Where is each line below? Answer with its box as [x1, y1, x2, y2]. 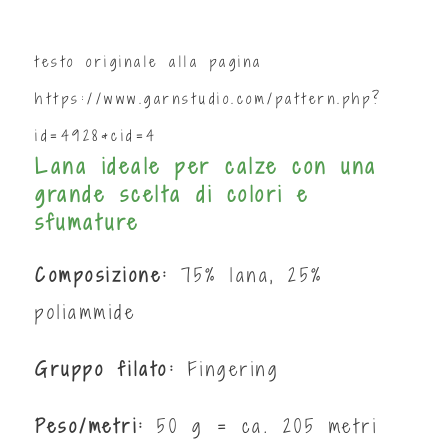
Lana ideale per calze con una [35, 151, 378, 181]
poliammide [35, 298, 136, 325]
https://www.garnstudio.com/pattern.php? [35, 88, 383, 109]
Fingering [187, 355, 279, 382]
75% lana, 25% [168, 261, 324, 288]
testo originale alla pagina [35, 51, 263, 72]
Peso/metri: [35, 412, 145, 439]
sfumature [35, 207, 140, 237]
